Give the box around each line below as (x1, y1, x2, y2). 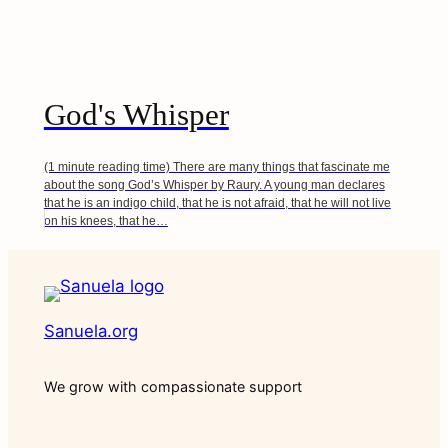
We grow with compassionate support (43, 377, 302, 395)
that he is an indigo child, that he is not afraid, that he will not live (43, 196, 391, 211)
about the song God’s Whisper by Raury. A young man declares (43, 178, 385, 193)
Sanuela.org (43, 321, 138, 342)
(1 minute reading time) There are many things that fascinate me (43, 160, 390, 175)
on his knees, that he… (43, 214, 168, 229)
